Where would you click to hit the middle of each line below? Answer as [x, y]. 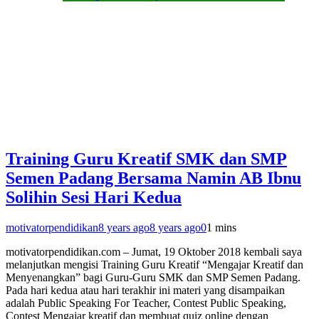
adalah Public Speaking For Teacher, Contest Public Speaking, [146, 303]
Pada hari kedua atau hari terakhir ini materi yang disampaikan [145, 291]
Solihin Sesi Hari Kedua [94, 198]
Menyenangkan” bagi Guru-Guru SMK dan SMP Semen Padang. [153, 278]
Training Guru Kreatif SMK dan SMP [146, 159]
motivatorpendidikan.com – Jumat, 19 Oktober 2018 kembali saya [154, 252]
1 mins [221, 228]
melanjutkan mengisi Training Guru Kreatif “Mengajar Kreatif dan [155, 265]
